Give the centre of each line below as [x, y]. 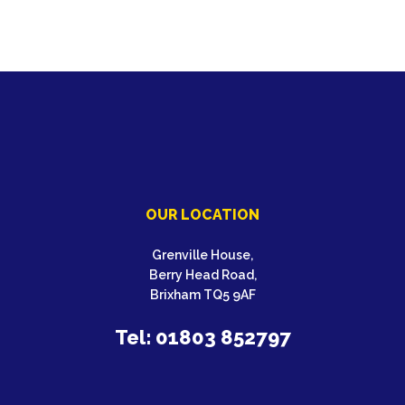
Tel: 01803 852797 [202, 338]
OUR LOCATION [202, 215]
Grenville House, [202, 255]
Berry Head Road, [202, 275]
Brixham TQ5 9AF [202, 295]
